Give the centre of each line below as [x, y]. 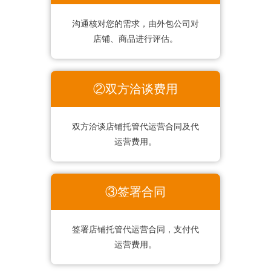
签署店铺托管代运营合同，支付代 [135, 230]
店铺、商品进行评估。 [135, 39]
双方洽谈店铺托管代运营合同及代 [135, 127]
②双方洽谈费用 [135, 89]
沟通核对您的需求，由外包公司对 [135, 24]
